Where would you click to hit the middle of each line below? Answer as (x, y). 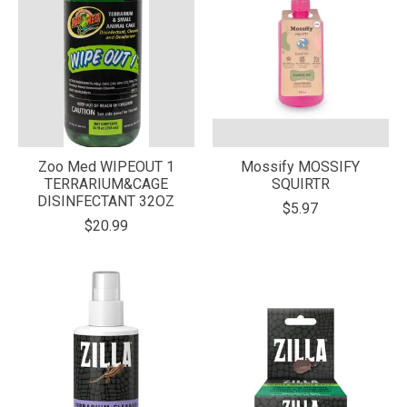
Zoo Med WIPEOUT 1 (106, 167)
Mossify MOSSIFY (301, 167)
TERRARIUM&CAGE (106, 184)
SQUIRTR (300, 184)
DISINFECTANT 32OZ (106, 202)
